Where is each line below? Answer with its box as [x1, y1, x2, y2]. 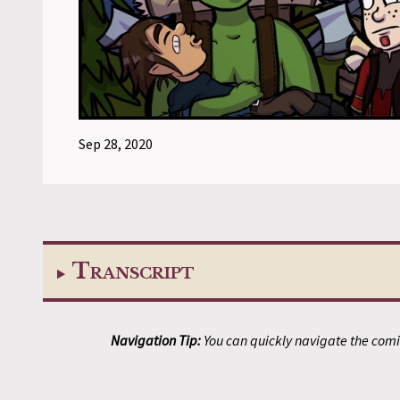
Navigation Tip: [110, 331, 201, 350]
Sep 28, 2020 [79, 135, 153, 154]
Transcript [71, 258, 195, 285]
